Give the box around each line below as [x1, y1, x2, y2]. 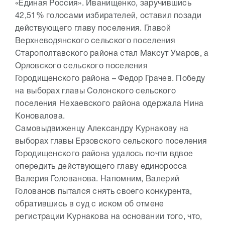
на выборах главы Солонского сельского [15, 88, 176, 95]
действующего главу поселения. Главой [15, 25, 171, 33]
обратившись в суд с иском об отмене [15, 201, 164, 208]
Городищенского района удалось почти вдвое [15, 151, 193, 158]
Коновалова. [15, 113, 67, 121]
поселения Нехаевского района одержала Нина [15, 100, 204, 108]
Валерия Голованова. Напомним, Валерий [15, 176, 180, 183]
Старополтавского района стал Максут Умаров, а [15, 50, 209, 58]
